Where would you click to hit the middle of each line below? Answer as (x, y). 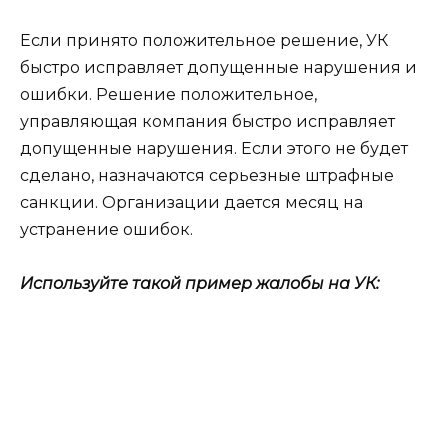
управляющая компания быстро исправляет (207, 121)
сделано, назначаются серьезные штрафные (207, 175)
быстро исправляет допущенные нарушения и (218, 67)
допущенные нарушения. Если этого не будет (214, 148)
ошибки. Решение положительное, (168, 94)
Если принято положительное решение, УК (204, 40)
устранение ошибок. (106, 229)
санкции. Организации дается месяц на (191, 202)
